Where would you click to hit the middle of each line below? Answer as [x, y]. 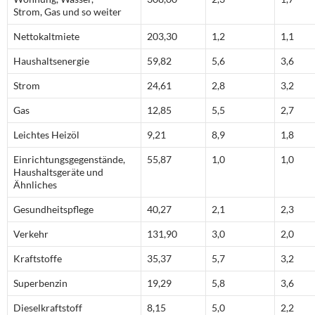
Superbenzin [40, 283]
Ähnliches [35, 185]
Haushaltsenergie [51, 61]
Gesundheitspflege [53, 210]
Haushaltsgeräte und [58, 172]
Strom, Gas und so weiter [67, 12]
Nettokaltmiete [46, 37]
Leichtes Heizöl [46, 135]
